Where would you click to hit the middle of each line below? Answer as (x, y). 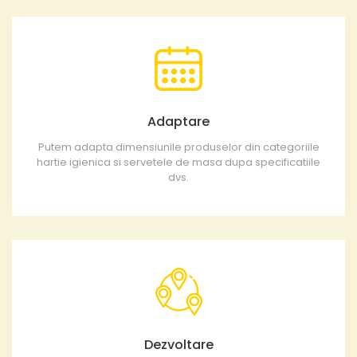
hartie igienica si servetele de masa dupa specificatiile (178, 163)
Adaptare (178, 122)
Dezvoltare (178, 345)
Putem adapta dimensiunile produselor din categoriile (178, 147)
